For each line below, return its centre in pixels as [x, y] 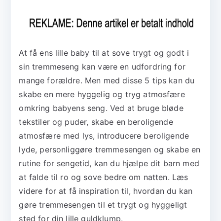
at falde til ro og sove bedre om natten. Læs [104, 177]
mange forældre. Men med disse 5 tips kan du [107, 81]
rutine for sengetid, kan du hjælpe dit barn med [109, 164]
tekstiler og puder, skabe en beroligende [96, 122]
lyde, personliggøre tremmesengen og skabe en [110, 150]
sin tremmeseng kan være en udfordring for [102, 67]
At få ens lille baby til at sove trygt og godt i [104, 53]
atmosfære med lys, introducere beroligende [104, 136]
